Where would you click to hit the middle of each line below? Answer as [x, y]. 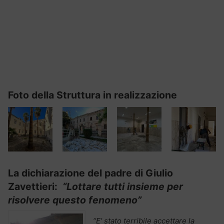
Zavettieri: [34, 186]
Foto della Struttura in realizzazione [92, 95]
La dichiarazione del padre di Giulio [90, 173]
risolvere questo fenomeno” [75, 200]
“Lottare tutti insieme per [121, 186]
